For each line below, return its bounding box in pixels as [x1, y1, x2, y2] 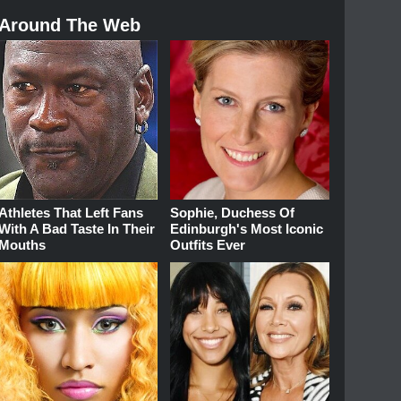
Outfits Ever [170, 236, 246, 252]
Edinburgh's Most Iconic [170, 220, 324, 236]
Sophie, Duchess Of [170, 204, 295, 220]
